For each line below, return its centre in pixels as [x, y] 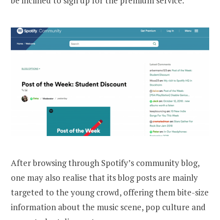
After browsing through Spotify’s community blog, [105, 163]
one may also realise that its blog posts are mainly [104, 177]
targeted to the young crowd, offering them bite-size [110, 192]
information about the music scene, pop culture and [108, 207]
